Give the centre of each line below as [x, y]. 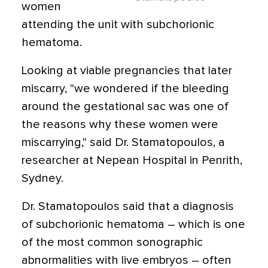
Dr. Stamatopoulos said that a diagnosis [128, 206]
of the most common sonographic [112, 242]
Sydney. [42, 178]
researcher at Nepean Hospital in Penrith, [132, 160]
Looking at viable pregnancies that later [127, 71]
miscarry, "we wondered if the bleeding [125, 89]
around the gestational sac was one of [125, 106]
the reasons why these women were [120, 124]
